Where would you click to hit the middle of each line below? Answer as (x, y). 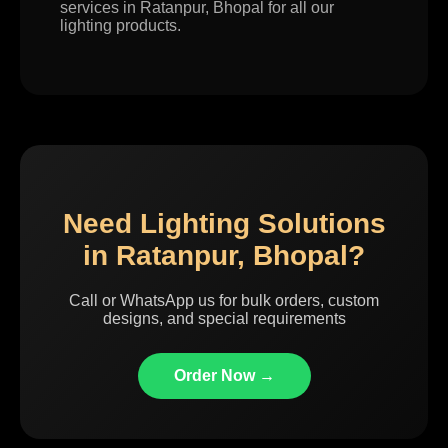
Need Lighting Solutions (224, 223)
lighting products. (120, 25)
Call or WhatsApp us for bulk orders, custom (224, 300)
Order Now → (224, 375)
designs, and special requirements (224, 318)
